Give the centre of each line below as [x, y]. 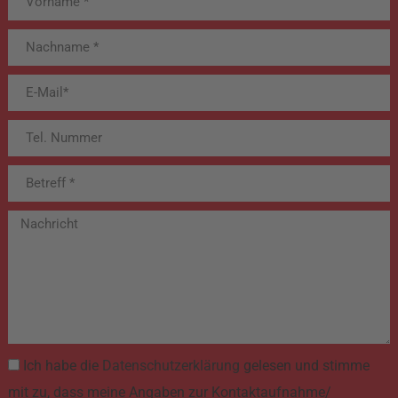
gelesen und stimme [304, 366]
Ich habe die [62, 366]
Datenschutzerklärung [171, 366]
